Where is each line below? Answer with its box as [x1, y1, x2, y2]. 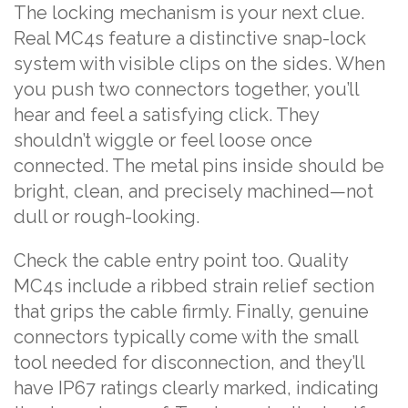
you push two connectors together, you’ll [14, 78, 359, 100]
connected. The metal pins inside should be [14, 155, 384, 177]
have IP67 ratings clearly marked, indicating [14, 377, 379, 399]
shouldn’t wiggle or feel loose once [14, 129, 312, 151]
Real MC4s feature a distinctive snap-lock [14, 27, 366, 49]
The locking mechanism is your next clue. [14, 2, 364, 24]
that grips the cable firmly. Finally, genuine [14, 301, 369, 322]
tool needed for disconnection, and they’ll [14, 352, 364, 373]
